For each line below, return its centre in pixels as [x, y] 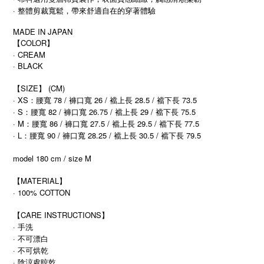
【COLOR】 [34, 43]
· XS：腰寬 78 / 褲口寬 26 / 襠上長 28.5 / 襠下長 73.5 [105, 100]
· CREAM [29, 55]
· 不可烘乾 [31, 250]
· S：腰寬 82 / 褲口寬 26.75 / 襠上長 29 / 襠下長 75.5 [104, 112]
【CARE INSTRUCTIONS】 [61, 215]
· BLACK [28, 66]
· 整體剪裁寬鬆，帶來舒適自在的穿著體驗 [84, 11]
